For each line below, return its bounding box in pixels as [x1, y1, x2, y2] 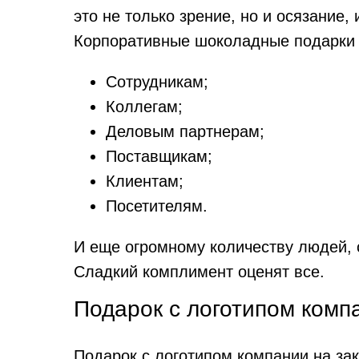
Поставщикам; [106, 147, 212, 165]
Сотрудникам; [106, 73, 208, 91]
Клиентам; [106, 172, 184, 190]
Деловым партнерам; [106, 123, 264, 140]
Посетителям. [106, 197, 208, 215]
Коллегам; [106, 98, 183, 115]
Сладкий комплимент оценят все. [74, 263, 325, 280]
